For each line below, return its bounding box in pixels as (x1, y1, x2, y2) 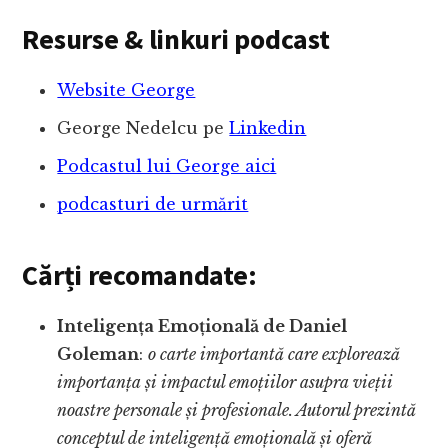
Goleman (57, 344, 140, 365)
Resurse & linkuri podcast (22, 21, 330, 58)
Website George (57, 80, 196, 101)
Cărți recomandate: (22, 257, 257, 294)
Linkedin (229, 118, 307, 139)
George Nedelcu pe (57, 118, 230, 139)
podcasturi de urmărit (57, 194, 249, 215)
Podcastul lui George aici (57, 156, 277, 177)
